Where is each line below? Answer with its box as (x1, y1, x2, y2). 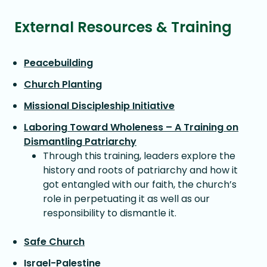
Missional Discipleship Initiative (24, 99, 175, 113)
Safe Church (24, 235, 85, 249)
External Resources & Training (14, 17, 232, 37)
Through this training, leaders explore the (43, 149, 235, 163)
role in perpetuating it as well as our (43, 192, 210, 206)
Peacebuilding (24, 56, 93, 70)
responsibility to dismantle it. (43, 206, 179, 220)
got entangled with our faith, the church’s (43, 178, 237, 191)
